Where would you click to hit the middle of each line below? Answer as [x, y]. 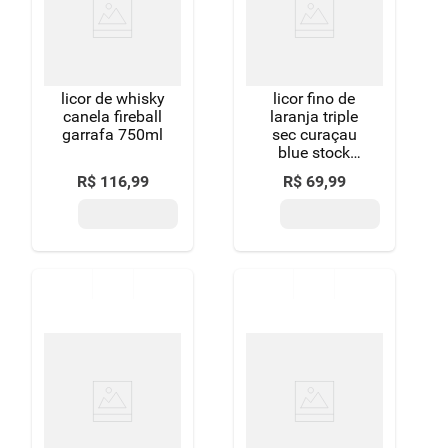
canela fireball [113, 116]
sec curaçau [314, 134]
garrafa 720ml [314, 170]
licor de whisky [112, 98]
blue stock [314, 152]
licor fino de [314, 98]
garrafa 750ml [113, 134]
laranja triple [314, 116]
